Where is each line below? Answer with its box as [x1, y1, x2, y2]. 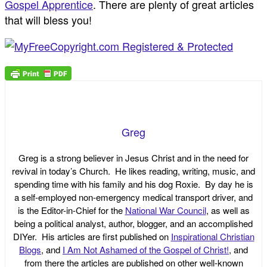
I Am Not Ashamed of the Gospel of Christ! [63, 243, 229, 256]
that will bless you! [5, 12, 92, 28]
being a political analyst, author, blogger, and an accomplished [14, 216, 253, 229]
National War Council [125, 203, 206, 216]
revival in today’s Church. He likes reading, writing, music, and [12, 164, 255, 177]
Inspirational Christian [170, 229, 254, 243]
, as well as [206, 203, 250, 216]
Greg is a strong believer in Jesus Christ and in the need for [18, 151, 249, 164]
